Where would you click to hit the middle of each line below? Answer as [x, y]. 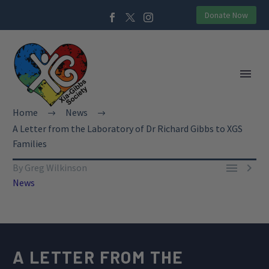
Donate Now [226, 15]
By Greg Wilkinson [50, 168]
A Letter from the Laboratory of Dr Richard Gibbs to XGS [128, 128]
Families [30, 144]
